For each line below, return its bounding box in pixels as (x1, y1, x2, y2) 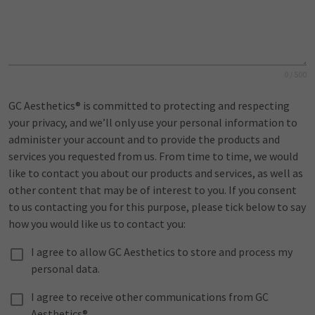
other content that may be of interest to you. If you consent (8, 183, 297, 198)
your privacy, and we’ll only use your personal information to (8, 115, 297, 130)
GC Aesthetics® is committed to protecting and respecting (8, 98, 290, 113)
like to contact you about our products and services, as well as (8, 166, 303, 181)
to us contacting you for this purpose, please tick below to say (8, 200, 306, 214)
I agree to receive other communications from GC (31, 290, 269, 304)
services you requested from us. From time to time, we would (8, 149, 298, 164)
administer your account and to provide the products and (8, 132, 280, 147)
